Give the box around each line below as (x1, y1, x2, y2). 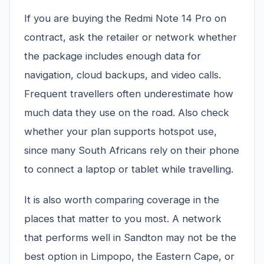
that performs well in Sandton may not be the (24, 232, 236, 244)
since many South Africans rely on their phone (24, 144, 239, 157)
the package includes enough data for (24, 50, 201, 62)
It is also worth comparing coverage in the (24, 194, 219, 206)
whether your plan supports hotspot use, (24, 126, 217, 138)
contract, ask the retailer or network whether (24, 31, 237, 44)
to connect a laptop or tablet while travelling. (24, 163, 233, 176)
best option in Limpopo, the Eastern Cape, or (24, 250, 235, 263)
